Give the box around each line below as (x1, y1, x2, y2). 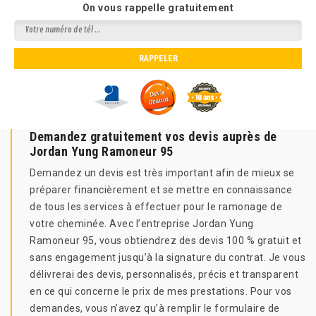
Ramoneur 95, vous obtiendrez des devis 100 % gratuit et (30, 235, 302, 246)
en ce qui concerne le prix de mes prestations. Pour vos (30, 286, 292, 297)
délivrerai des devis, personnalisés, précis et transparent (30, 269, 298, 280)
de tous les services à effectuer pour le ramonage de (30, 201, 282, 212)
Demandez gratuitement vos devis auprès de (30, 129, 277, 144)
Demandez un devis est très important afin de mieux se (30, 167, 295, 178)
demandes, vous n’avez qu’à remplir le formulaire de (30, 303, 280, 314)
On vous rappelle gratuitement (82, 2, 234, 13)
